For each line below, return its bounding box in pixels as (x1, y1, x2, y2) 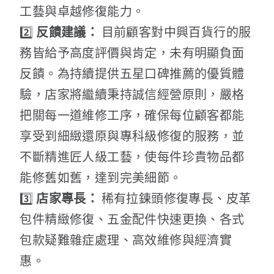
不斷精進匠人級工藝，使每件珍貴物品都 (20, 149, 245, 165)
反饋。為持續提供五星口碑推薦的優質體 (20, 65, 245, 81)
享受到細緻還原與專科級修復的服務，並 (20, 128, 245, 144)
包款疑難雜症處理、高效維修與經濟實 (20, 232, 232, 248)
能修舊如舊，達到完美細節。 (20, 169, 182, 185)
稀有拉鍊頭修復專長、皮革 (98, 190, 251, 206)
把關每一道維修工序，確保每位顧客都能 (20, 107, 245, 123)
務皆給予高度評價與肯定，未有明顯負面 (20, 45, 245, 61)
